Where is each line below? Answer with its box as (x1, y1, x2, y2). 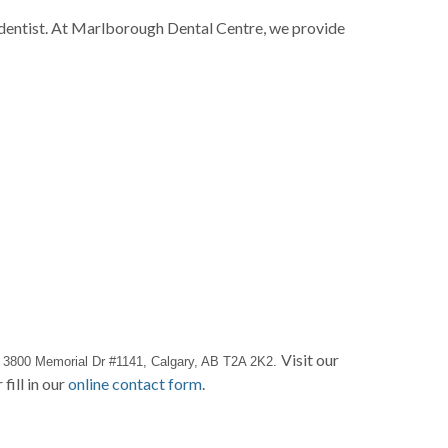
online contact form (68, 374, 202, 393)
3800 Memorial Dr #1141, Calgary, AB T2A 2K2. (3, 354, 281, 369)
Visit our (281, 350, 339, 369)
